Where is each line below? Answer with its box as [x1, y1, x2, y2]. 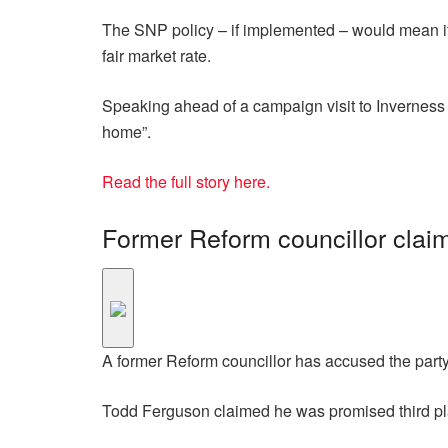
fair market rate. [102, 44, 211, 68]
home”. [102, 120, 151, 144]
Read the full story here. [102, 170, 270, 194]
